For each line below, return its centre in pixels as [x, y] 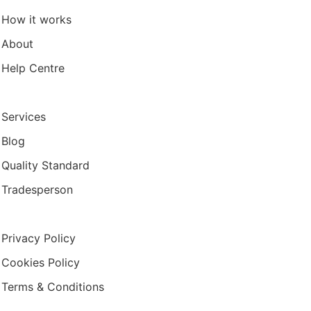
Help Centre [33, 68]
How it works [37, 19]
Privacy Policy [39, 238]
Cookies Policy [41, 262]
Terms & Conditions [53, 287]
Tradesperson [37, 190]
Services [24, 117]
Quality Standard [46, 165]
